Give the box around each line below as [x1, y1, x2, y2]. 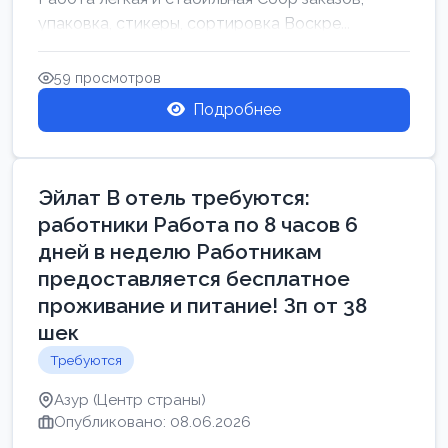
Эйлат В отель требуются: [38, 185, 310, 210]
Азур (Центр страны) [54, 391, 206, 409]
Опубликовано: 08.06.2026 [54, 413, 251, 431]
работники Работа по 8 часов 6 [38, 212, 358, 237]
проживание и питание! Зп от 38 [38, 293, 367, 318]
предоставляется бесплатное [38, 266, 350, 291]
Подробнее [193, 100, 281, 119]
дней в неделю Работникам [38, 239, 322, 264]
